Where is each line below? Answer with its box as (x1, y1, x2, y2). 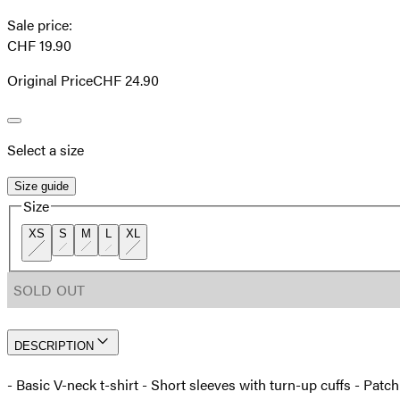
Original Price (7, 70, 93, 91)
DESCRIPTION (14, 338, 94, 353)
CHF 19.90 (7, 35, 71, 56)
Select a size (7, 139, 84, 161)
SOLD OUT (13, 279, 85, 300)
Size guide (14, 179, 69, 194)
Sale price (7, 14, 69, 36)
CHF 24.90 (93, 70, 159, 91)
